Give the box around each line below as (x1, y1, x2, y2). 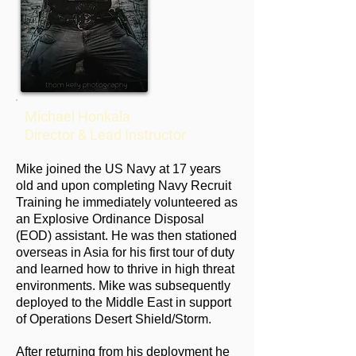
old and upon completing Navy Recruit (16, 178, 231, 192)
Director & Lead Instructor (25, 126, 186, 143)
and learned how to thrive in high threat (16, 261, 234, 276)
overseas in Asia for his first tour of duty (16, 245, 234, 259)
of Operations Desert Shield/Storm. (16, 311, 211, 326)
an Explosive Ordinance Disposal (16, 211, 204, 226)
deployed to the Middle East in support (16, 295, 231, 309)
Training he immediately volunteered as (16, 195, 238, 209)
